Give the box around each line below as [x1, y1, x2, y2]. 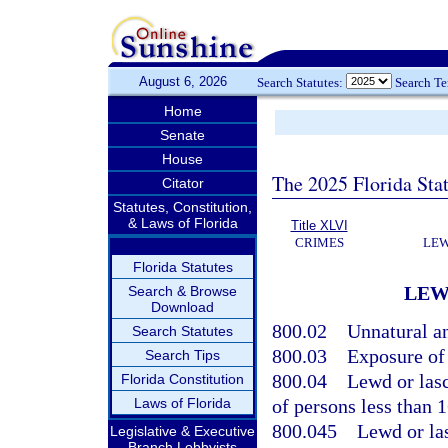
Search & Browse [128, 283, 237, 299]
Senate [160, 127, 205, 143]
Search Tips [145, 347, 220, 363]
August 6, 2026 [138, 74, 227, 89]
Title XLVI [290, 218, 348, 233]
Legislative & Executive [110, 423, 255, 439]
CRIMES [294, 235, 344, 250]
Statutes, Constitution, [113, 199, 252, 215]
